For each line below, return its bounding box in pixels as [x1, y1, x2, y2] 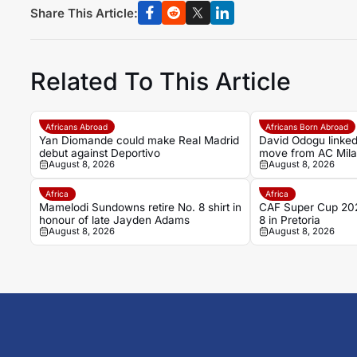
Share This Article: [29, 5, 138, 21]
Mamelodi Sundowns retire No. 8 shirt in [38, 201, 241, 214]
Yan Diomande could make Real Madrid [38, 133, 239, 147]
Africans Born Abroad [265, 122, 349, 132]
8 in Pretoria [258, 214, 320, 227]
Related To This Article [29, 66, 291, 96]
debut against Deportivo [38, 146, 160, 159]
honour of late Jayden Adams [38, 214, 190, 227]
